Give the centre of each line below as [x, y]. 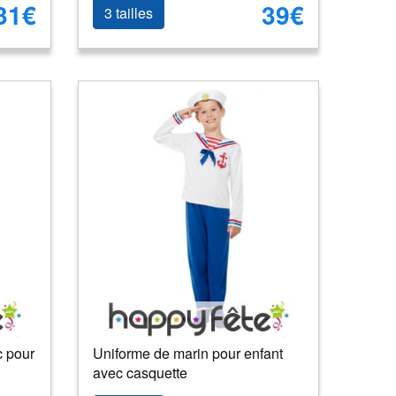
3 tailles [129, 13]
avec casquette [141, 373]
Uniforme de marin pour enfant [188, 353]
